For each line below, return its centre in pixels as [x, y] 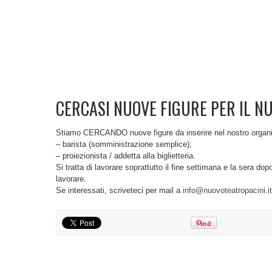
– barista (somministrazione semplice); [124, 144]
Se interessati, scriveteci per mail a [119, 190]
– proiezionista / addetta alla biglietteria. [126, 156]
